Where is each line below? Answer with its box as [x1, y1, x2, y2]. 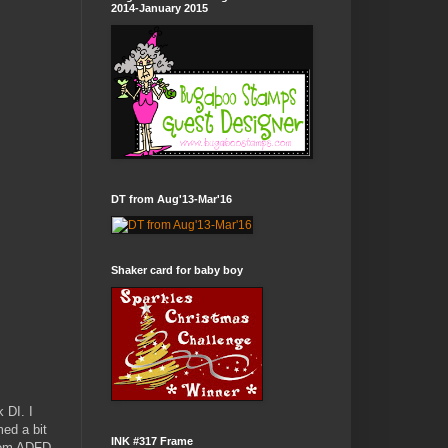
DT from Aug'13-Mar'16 [111, 193, 232, 205]
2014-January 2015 [111, 2, 208, 14]
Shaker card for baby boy [111, 264, 243, 276]
